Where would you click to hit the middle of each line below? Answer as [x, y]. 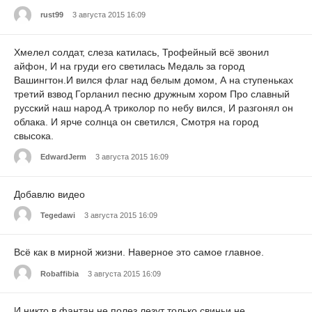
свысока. [34, 135]
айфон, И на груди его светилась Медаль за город [129, 66]
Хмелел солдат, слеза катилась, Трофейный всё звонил [141, 52]
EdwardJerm [63, 157]
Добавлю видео [49, 194]
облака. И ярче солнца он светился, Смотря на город [136, 122]
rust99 [52, 15]
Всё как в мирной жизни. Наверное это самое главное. [139, 252]
